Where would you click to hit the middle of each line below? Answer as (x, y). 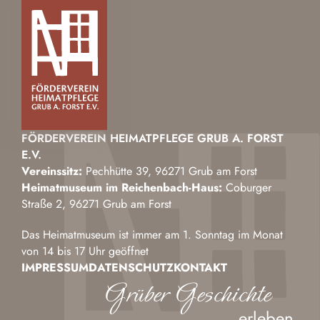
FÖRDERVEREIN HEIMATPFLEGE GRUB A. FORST (152, 139)
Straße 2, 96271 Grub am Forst (96, 204)
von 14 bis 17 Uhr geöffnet (85, 251)
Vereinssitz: (52, 171)
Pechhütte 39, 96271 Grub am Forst (170, 171)
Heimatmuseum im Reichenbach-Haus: (122, 188)
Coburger (247, 188)
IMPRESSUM (55, 268)
